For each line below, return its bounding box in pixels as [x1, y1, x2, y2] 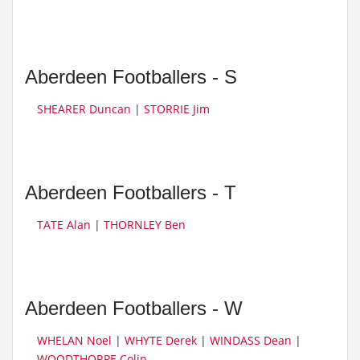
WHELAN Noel [37, 333, 112, 348]
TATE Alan [37, 217, 91, 232]
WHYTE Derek [125, 333, 197, 348]
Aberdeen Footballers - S [25, 66, 237, 88]
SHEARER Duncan [37, 101, 131, 117]
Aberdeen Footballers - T [25, 182, 236, 203]
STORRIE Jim [144, 101, 210, 117]
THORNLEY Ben [104, 217, 186, 232]
